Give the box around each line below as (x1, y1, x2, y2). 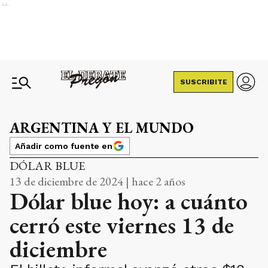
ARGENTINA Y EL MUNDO (10, 118, 194, 137)
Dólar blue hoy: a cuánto (10, 185, 248, 217)
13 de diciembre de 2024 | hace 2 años (10, 173, 185, 189)
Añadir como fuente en (15, 141, 112, 151)
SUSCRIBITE (179, 78, 227, 86)
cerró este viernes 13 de (10, 209, 234, 240)
